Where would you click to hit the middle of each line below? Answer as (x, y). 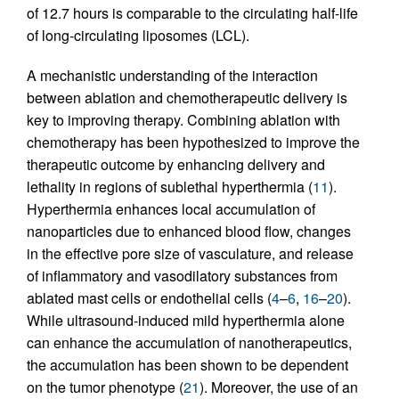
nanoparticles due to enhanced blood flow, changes (189, 231)
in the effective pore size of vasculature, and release (190, 253)
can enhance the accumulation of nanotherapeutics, (189, 342)
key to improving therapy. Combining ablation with (183, 119)
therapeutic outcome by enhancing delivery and (176, 164)
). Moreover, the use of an (279, 387)
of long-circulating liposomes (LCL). (138, 35)
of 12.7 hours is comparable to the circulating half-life (192, 12)
